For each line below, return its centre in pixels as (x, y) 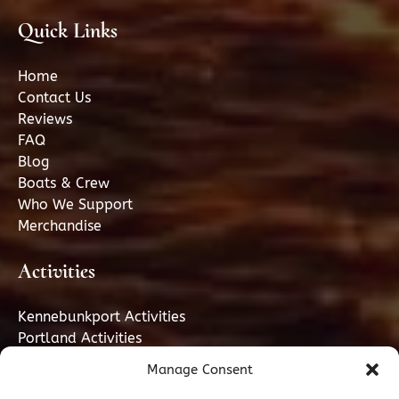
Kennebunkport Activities (102, 317)
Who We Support (75, 205)
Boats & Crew (64, 183)
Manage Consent (199, 370)
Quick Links (68, 31)
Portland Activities (80, 338)
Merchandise (60, 226)
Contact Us (54, 98)
